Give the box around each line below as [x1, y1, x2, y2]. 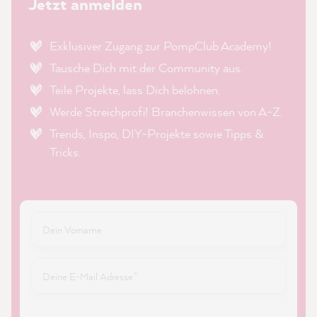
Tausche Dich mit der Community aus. [50, 59, 243, 76]
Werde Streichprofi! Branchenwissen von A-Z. [50, 103, 282, 120]
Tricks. [50, 144, 81, 160]
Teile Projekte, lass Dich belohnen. [50, 81, 220, 98]
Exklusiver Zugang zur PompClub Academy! [50, 38, 272, 54]
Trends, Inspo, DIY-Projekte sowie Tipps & [50, 125, 263, 142]
